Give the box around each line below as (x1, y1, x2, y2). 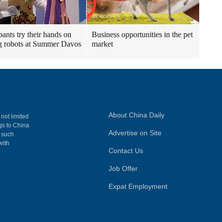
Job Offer (109, 165, 138, 172)
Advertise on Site (109, 129, 162, 137)
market (92, 40, 113, 48)
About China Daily (109, 111, 165, 119)
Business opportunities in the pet (92, 30, 193, 39)
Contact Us (109, 147, 143, 155)
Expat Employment (109, 182, 167, 190)
